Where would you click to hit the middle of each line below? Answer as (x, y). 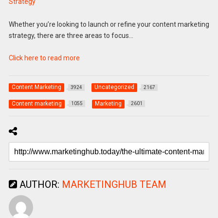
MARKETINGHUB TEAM (114, 184)
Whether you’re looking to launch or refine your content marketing (109, 24)
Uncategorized (114, 87)
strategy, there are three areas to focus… (71, 35)
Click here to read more (44, 58)
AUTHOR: (39, 184)
